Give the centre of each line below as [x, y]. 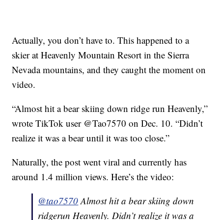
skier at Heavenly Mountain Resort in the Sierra [101, 55]
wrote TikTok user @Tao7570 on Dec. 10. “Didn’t [108, 123]
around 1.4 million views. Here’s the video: [93, 177]
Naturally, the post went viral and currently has [99, 162]
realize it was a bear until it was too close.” [91, 138]
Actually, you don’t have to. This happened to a [101, 40]
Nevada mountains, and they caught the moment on [109, 70]
